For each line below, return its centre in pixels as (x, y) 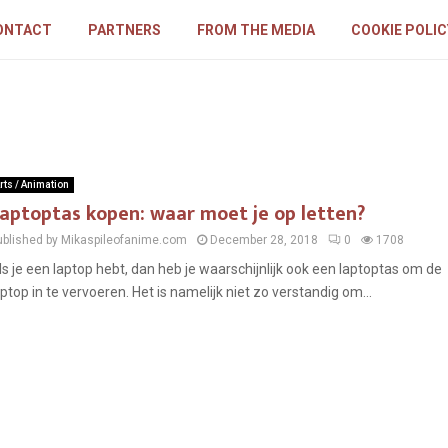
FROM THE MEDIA (256, 30)
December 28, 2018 (264, 240)
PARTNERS (125, 30)
